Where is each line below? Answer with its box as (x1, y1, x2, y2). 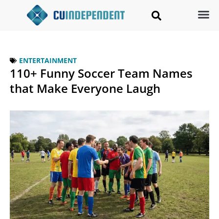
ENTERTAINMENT (19, 56, 77, 66)
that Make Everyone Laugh (10, 80, 160, 97)
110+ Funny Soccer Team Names (10, 65, 193, 82)
